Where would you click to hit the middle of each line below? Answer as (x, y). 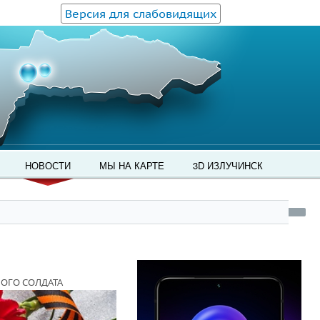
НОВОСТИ (48, 165)
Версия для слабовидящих (140, 14)
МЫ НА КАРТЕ (132, 165)
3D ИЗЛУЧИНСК (228, 165)
